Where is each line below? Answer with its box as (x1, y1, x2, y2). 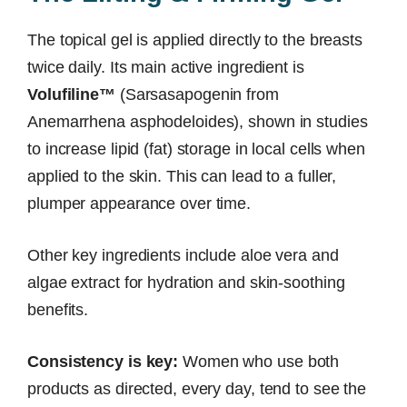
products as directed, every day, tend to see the (27, 379, 367, 398)
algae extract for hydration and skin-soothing (27, 273, 345, 292)
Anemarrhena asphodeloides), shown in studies (27, 112, 368, 131)
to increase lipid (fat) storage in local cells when (27, 139, 365, 158)
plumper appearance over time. (27, 194, 252, 213)
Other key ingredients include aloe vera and (27, 245, 339, 264)
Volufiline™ (27, 84, 115, 104)
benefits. (27, 300, 89, 319)
